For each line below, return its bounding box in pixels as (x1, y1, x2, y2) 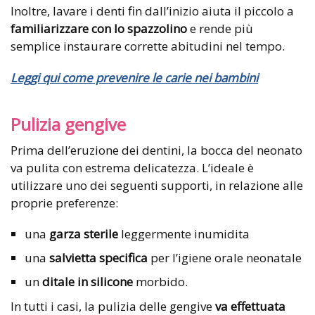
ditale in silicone (42, 273, 133, 290)
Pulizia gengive (11, 112, 126, 136)
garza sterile (49, 225, 118, 242)
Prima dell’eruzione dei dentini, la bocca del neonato (11, 141, 302, 158)
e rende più (187, 20, 253, 37)
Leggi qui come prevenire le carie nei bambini (11, 69, 258, 86)
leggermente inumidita (118, 225, 250, 242)
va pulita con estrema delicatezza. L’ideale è (11, 159, 254, 176)
